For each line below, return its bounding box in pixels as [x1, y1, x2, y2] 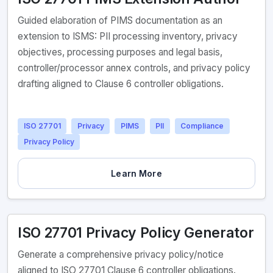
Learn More [111, 168, 162, 179]
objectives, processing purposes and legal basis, [18, 46, 222, 58]
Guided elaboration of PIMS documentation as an [18, 15, 222, 27]
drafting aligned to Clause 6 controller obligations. [18, 78, 224, 90]
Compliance [180, 121, 224, 131]
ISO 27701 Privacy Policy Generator [18, 224, 254, 242]
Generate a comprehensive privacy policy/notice [18, 249, 224, 261]
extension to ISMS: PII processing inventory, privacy [18, 30, 238, 43]
